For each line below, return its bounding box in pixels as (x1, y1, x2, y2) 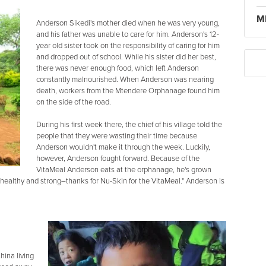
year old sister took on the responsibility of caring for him (36, 41, 220, 50)
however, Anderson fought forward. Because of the (36, 154, 199, 163)
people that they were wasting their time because (36, 131, 197, 141)
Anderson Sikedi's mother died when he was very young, (36, 18, 220, 28)
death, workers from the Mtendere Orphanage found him (36, 86, 220, 96)
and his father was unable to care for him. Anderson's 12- (36, 30, 219, 39)
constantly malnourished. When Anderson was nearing (36, 75, 214, 84)
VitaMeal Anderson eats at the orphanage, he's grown (36, 165, 211, 175)
